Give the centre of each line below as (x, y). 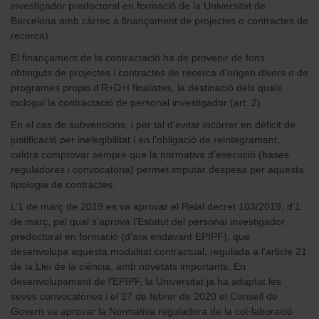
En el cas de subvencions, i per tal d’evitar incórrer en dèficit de (153, 124)
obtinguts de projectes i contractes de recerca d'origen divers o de (159, 72)
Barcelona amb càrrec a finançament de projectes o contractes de (159, 20)
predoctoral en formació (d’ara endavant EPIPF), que (130, 236)
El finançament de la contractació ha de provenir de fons (138, 57)
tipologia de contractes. (63, 184)
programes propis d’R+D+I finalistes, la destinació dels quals (146, 87)
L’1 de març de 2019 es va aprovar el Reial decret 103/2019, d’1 (156, 206)
